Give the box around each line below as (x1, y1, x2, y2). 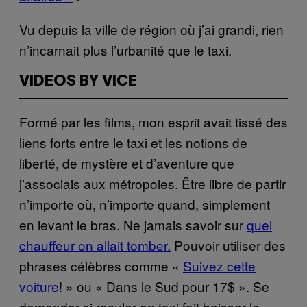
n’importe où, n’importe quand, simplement (19, 194, 270, 213)
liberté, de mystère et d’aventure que (19, 153, 234, 172)
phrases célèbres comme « (19, 256, 183, 275)
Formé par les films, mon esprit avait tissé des (19, 112, 288, 131)
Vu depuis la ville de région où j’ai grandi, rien (19, 19, 284, 38)
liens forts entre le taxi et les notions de (19, 132, 247, 151)
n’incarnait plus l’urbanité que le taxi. (19, 40, 232, 59)
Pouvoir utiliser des (171, 235, 286, 254)
